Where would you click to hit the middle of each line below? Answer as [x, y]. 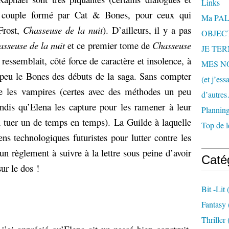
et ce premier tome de [109, 45]
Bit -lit [213, 189]
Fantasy [214, 204]
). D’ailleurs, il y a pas [147, 30]
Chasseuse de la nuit [63, 30]
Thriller [213, 220]
